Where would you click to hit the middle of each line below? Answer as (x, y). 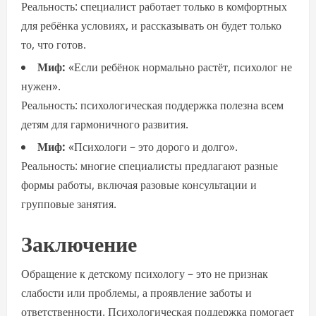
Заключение (79, 242)
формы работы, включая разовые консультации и (139, 185)
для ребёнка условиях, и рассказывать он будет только (151, 25)
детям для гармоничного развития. (105, 124)
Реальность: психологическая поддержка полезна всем (152, 105)
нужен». (41, 86)
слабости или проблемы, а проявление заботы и (136, 293)
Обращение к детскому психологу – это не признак (145, 274)
